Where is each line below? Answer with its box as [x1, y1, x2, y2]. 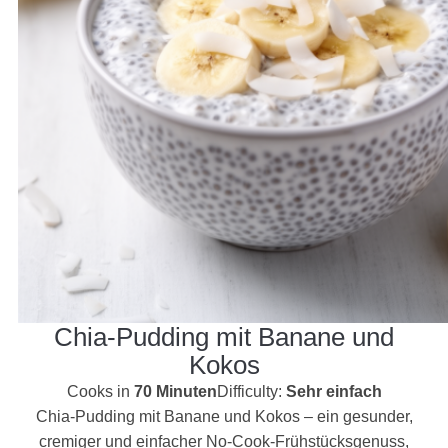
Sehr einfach [285, 382, 382, 400]
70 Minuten [133, 382, 217, 400]
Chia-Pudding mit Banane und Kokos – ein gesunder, [35, 407, 413, 425]
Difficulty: [216, 382, 286, 400]
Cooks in [66, 382, 134, 400]
